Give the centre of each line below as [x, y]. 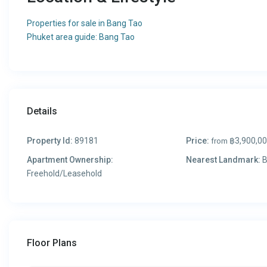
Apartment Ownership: [70, 160]
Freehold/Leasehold [64, 173]
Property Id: [50, 141]
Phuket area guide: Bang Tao [81, 37]
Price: [197, 141]
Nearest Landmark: [223, 160]
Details [42, 111]
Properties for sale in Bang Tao [85, 23]
